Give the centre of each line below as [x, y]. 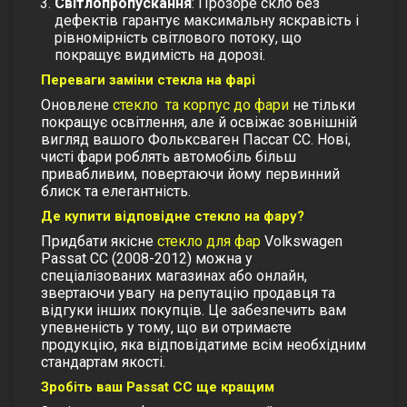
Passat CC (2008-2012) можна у [147, 259]
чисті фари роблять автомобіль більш [169, 157]
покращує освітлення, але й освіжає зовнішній [199, 123]
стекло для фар [209, 242]
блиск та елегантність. [116, 192]
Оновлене [77, 105]
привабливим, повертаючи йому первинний [190, 174]
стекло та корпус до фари [201, 105]
